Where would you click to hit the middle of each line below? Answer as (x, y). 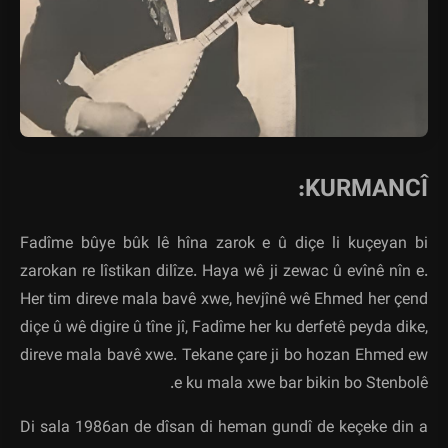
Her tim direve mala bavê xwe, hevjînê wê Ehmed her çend (224, 301)
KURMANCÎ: (366, 189)
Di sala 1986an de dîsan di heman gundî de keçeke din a (224, 429)
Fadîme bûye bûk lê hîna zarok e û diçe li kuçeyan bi (224, 245)
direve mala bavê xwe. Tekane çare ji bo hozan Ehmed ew (224, 357)
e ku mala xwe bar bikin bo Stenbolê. (301, 385)
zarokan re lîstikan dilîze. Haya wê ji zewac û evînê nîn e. (224, 273)
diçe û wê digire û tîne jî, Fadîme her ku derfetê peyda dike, (224, 329)
